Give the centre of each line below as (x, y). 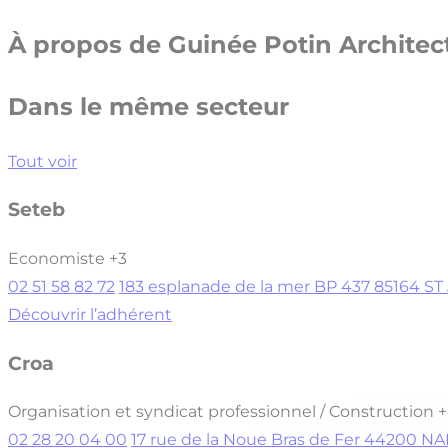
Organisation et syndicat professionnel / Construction (221, 412)
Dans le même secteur (148, 106)
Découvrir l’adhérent (90, 314)
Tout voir (42, 161)
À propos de (88, 44)
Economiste (56, 258)
